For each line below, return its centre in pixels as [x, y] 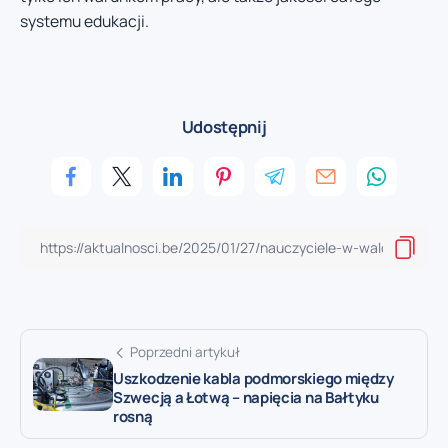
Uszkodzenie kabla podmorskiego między [253, 379]
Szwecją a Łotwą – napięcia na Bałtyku [246, 398]
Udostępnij [224, 127]
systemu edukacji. [84, 20]
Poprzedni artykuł [185, 352]
